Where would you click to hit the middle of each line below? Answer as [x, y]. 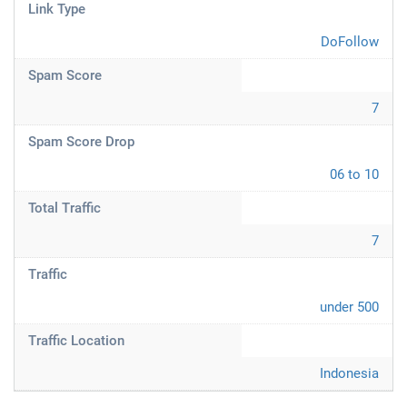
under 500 [349, 307]
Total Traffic [65, 208]
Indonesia [349, 373]
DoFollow [350, 42]
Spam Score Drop [81, 142]
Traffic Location [76, 341]
